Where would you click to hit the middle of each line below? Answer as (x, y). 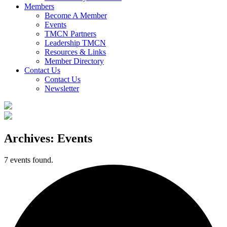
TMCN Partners (70, 34)
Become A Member (76, 15)
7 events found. (29, 160)
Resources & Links (75, 52)
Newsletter (62, 88)
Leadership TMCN (75, 43)
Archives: (31, 138)
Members (39, 6)
